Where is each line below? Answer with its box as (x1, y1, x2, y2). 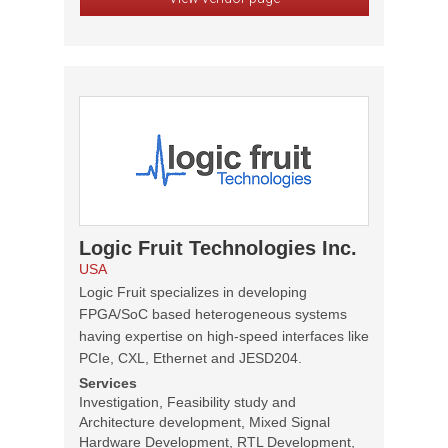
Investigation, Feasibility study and (79, 394, 296, 410)
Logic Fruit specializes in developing (79, 284, 307, 300)
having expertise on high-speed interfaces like (79, 328, 369, 344)
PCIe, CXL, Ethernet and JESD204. (79, 350, 302, 366)
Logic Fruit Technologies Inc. (79, 237, 357, 259)
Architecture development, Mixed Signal (79, 414, 330, 430)
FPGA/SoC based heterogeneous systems (79, 306, 347, 322)
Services (79, 375, 137, 391)
